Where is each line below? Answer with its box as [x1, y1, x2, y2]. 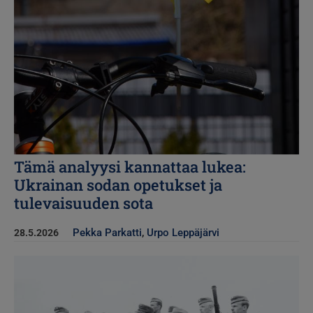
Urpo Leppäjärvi [147, 226, 219, 240]
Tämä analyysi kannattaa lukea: [14, 156, 246, 177]
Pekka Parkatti [73, 226, 142, 240]
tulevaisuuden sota [14, 193, 153, 214]
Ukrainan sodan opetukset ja [14, 175, 222, 196]
